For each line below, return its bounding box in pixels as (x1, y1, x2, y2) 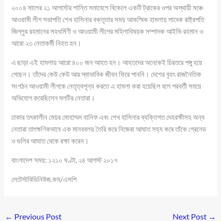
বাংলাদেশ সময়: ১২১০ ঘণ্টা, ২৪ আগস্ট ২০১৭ (11, 155, 118, 165)
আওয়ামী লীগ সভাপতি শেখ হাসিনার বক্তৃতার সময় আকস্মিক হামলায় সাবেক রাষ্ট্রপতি (11, 15, 205, 24)
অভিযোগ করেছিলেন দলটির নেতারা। (11, 93, 96, 103)
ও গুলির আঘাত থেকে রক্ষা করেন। (11, 136, 89, 146)
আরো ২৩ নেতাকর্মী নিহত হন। (11, 38, 82, 48)
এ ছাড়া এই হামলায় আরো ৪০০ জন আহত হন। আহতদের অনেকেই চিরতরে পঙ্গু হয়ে (11, 58, 203, 67)
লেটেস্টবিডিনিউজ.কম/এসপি (11, 175, 77, 184)
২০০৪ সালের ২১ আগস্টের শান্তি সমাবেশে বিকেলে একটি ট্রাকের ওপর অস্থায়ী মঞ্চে (11, 3, 203, 12)
